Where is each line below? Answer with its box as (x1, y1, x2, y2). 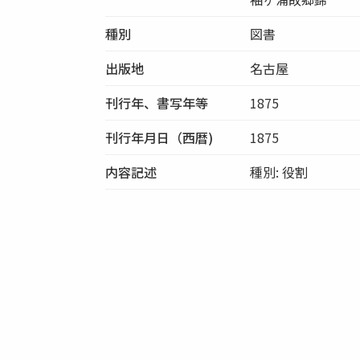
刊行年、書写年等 (105, 92, 209, 112)
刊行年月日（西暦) (105, 127, 214, 147)
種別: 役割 (250, 162, 309, 182)
